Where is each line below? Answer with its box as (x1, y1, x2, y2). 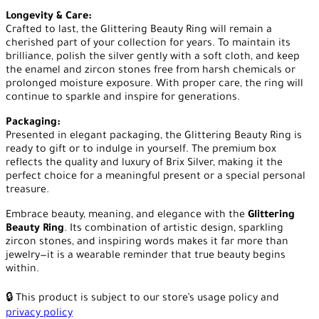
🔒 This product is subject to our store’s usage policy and (6, 293, 279, 305)
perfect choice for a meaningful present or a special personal (6, 172, 305, 184)
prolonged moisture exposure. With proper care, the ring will (6, 79, 303, 91)
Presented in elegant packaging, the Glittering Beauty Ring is (6, 131, 302, 143)
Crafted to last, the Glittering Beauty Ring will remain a (6, 25, 272, 37)
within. (6, 264, 39, 276)
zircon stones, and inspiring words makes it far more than (6, 237, 288, 249)
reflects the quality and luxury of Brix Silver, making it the (6, 158, 283, 170)
